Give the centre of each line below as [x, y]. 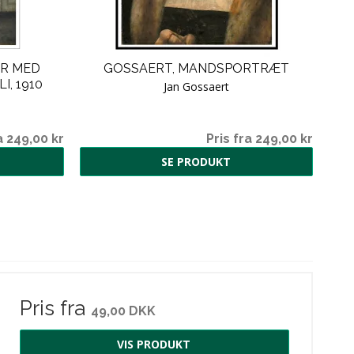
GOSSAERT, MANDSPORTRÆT [196, 68]
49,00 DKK [123, 311]
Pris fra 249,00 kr [260, 138]
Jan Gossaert [196, 86]
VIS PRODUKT [154, 345]
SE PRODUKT [196, 161]
